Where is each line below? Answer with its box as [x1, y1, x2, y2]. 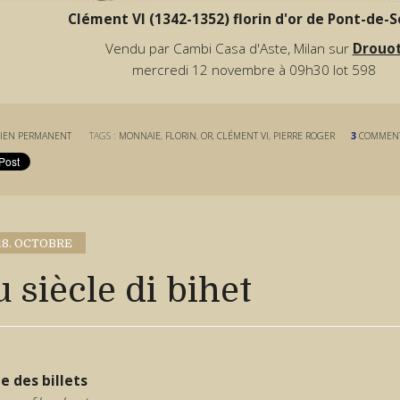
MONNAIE [119, 129, 162, 143]
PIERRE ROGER [273, 129, 336, 143]
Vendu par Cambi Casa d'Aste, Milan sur [104, 38, 353, 58]
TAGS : [89, 129, 120, 143]
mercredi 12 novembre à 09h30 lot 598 [131, 60, 376, 79]
